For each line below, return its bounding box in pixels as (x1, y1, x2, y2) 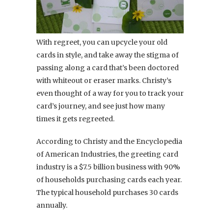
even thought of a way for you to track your (36, 88, 184, 98)
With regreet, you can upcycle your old (36, 37, 167, 47)
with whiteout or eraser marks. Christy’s (36, 76, 171, 85)
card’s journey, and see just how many (36, 101, 165, 110)
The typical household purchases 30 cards (36, 188, 178, 197)
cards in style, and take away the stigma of (36, 50, 179, 59)
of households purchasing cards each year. (36, 175, 182, 184)
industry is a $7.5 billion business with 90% (36, 162, 180, 171)
